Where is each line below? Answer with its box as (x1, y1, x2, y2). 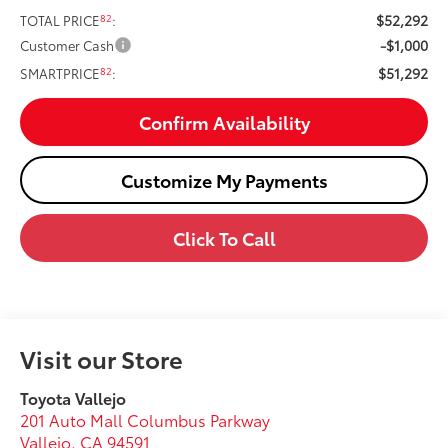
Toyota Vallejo (20, 385, 127, 409)
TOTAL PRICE (20, 11, 101, 30)
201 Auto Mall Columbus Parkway (20, 407, 271, 431)
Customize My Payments (120, 167, 328, 194)
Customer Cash (20, 36, 115, 55)
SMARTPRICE (20, 64, 101, 83)
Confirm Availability (138, 109, 310, 136)
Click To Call (172, 225, 276, 252)
